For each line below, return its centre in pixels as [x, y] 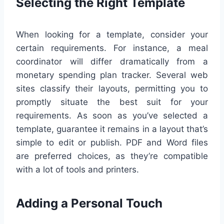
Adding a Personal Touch [89, 203]
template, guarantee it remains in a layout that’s [112, 129]
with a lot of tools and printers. [77, 169]
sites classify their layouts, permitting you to [112, 88]
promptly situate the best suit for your [112, 102]
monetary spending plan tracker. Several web [112, 75]
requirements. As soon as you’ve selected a [112, 115]
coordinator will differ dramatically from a [112, 61]
